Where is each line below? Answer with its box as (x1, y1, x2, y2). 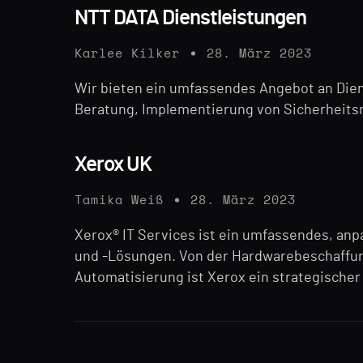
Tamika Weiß (75, 194, 164, 207)
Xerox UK (75, 153, 152, 175)
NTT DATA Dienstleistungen (75, 6, 306, 28)
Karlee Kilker (75, 47, 180, 60)
